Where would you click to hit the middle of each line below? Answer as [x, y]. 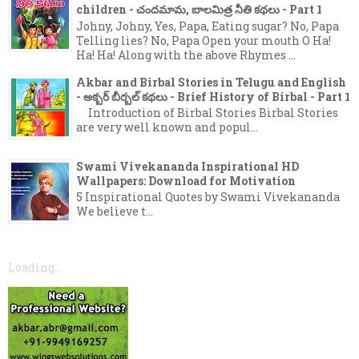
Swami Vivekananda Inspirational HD [188, 166]
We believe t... [115, 212]
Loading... [35, 267]
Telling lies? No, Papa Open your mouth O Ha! [204, 40]
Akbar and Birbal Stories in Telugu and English [211, 82]
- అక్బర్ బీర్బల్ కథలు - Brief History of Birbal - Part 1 [213, 96]
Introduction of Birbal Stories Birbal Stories [207, 113]
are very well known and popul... [167, 127]
